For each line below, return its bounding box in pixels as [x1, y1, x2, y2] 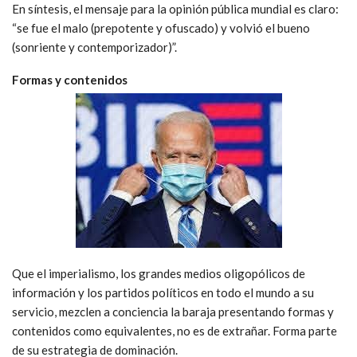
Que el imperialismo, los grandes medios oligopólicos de [12, 265, 305, 280]
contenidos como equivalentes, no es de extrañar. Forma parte [12, 323, 337, 338]
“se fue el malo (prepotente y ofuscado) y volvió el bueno [12, 20, 310, 35]
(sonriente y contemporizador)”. [12, 39, 177, 54]
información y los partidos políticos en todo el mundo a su [12, 284, 314, 300]
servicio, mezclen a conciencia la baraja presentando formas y [12, 304, 334, 319]
